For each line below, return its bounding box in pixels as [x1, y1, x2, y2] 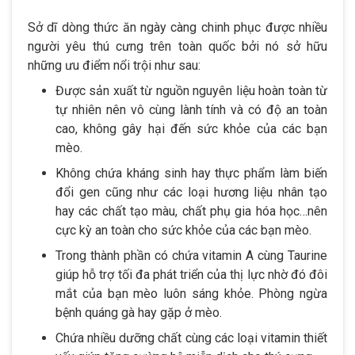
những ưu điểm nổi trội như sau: [28, 57, 200, 73]
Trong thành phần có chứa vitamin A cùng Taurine [55, 247, 327, 263]
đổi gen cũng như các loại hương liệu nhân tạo [55, 184, 327, 200]
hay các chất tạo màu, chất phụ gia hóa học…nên [55, 203, 327, 219]
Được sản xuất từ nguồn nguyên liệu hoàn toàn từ [55, 82, 327, 98]
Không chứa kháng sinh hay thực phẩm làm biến [55, 165, 327, 181]
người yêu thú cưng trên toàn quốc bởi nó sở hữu [28, 38, 327, 54]
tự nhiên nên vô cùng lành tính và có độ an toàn [55, 101, 327, 117]
